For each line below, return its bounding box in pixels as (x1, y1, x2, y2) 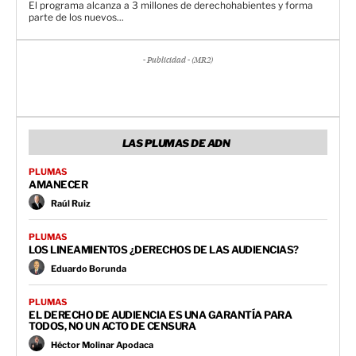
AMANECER (29, 177, 87, 191)
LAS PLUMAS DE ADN (122, 136, 230, 149)
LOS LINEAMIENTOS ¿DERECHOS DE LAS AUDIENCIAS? (29, 242, 299, 256)
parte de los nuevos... (29, 10, 124, 23)
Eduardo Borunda (51, 263, 126, 275)
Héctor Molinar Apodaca (51, 339, 153, 351)
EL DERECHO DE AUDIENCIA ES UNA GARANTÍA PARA (29, 308, 292, 321)
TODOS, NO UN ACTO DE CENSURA (29, 319, 195, 332)
